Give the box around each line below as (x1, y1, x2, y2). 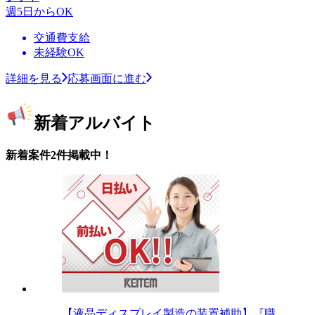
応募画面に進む (67, 72, 146, 84)
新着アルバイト (34, 113, 155, 132)
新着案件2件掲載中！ (6, 148, 112, 161)
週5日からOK (6, 5, 73, 18)
